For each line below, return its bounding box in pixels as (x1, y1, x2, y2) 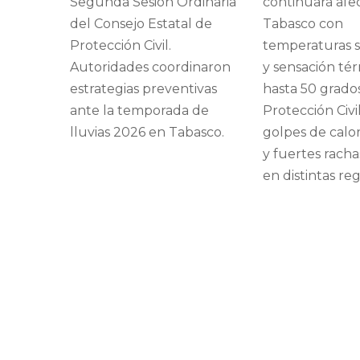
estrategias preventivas (70, 81, 217, 97)
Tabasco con (263, 16, 343, 32)
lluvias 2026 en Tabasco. (70, 125, 224, 141)
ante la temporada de (70, 103, 209, 119)
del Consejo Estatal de (70, 16, 212, 32)
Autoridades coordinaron (70, 59, 231, 76)
